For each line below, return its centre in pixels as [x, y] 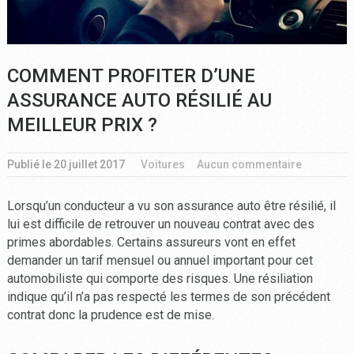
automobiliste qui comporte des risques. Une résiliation [160, 278]
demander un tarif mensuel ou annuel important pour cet [160, 260]
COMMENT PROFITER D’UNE [131, 75]
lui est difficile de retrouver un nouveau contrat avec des [160, 224]
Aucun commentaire [249, 164]
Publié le [30, 164]
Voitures [162, 164]
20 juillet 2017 [89, 164]
